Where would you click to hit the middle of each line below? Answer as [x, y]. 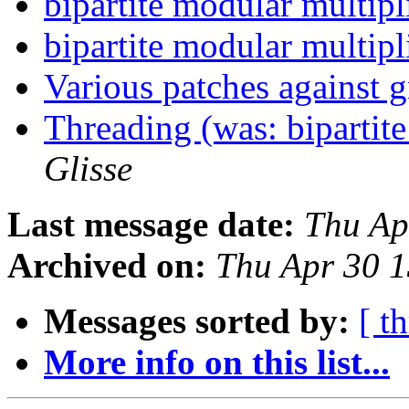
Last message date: [151, 225]
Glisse [88, 169]
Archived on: [107, 266]
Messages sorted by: [197, 321]
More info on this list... [217, 362]
